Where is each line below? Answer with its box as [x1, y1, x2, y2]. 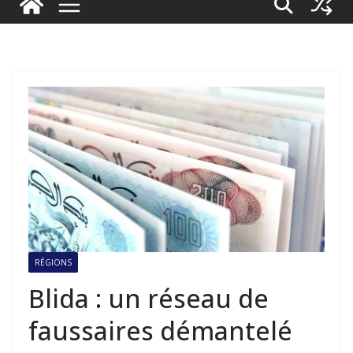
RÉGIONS [35, 256, 72, 268]
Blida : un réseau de [28, 281, 269, 315]
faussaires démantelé [28, 313, 292, 347]
